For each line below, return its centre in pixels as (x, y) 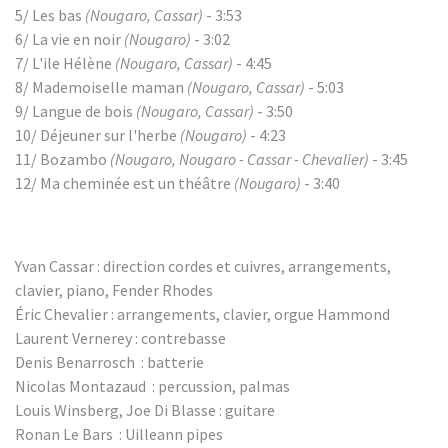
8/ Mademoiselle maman (101, 87)
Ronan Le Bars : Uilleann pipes (119, 434)
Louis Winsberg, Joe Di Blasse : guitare (145, 410)
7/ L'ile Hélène (65, 63)
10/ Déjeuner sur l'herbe (97, 135)
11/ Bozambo (62, 159)
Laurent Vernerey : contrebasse (120, 338)
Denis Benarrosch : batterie (109, 362)
